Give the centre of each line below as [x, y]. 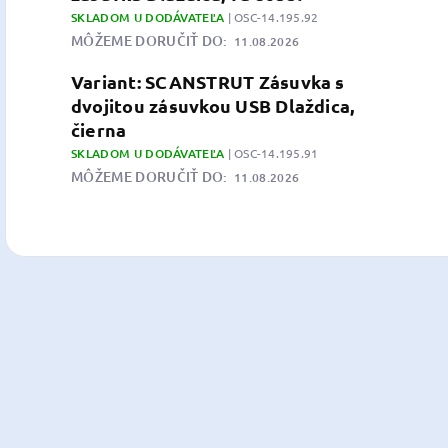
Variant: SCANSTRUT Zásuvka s [208, 81]
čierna [99, 129]
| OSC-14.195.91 [273, 153]
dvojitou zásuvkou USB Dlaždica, [213, 105]
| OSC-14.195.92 [273, 17]
